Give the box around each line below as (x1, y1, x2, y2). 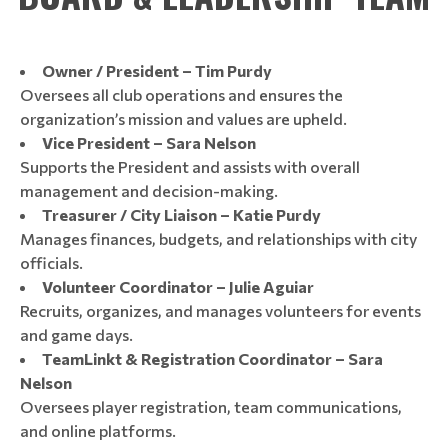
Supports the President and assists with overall (20, 157, 360, 176)
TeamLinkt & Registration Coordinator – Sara (42, 349, 383, 368)
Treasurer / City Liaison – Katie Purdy (42, 205, 321, 224)
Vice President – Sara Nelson (42, 133, 256, 152)
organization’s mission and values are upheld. (20, 109, 347, 128)
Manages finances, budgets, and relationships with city (20, 229, 417, 248)
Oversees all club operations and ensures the (20, 85, 343, 104)
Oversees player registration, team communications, (20, 397, 402, 416)
